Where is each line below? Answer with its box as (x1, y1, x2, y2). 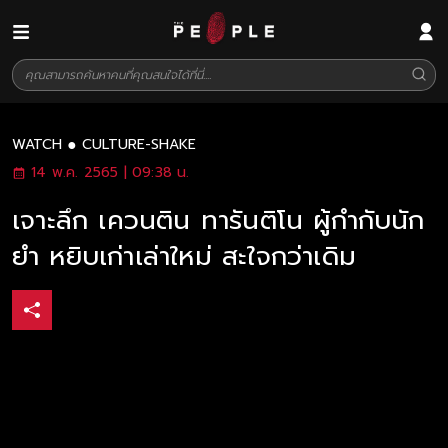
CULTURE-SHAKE (82, 134, 197, 155)
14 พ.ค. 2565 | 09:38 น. (31, 162, 190, 183)
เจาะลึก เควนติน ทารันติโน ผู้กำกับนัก (12, 201, 425, 240)
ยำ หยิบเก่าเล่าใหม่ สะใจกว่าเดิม (12, 237, 356, 276)
